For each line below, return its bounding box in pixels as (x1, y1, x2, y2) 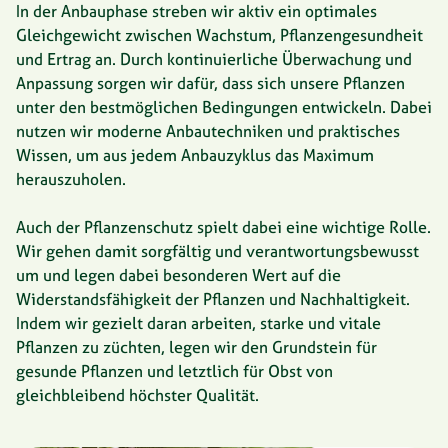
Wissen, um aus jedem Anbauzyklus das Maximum (16, 144, 374, 165)
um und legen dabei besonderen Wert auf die (16, 264, 341, 285)
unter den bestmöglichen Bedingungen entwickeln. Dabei (16, 96, 432, 117)
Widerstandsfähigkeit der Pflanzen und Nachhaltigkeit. (16, 288, 410, 309)
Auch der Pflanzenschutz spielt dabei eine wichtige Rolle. (16, 216, 431, 237)
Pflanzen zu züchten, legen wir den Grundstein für (16, 336, 377, 357)
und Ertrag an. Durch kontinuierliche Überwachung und (16, 48, 412, 69)
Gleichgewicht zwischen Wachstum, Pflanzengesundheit (16, 24, 423, 45)
